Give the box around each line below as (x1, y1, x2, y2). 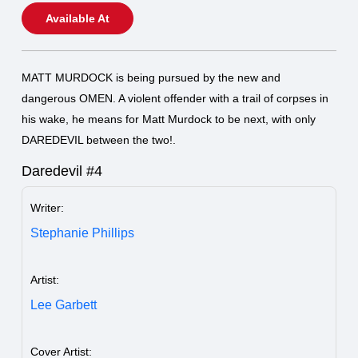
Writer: (30, 201, 64, 214)
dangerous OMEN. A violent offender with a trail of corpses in (22, 91, 328, 105)
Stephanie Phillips (30, 225, 134, 240)
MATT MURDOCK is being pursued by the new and (22, 70, 280, 84)
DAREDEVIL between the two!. (22, 133, 176, 146)
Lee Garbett (30, 297, 97, 312)
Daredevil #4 (22, 162, 102, 179)
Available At (46, 11, 109, 25)
